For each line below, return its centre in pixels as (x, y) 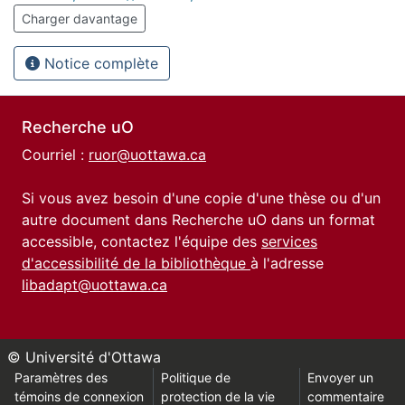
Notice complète (99, 63)
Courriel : (55, 155)
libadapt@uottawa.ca (94, 285)
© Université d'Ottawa (84, 357)
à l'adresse (287, 263)
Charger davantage (80, 19)
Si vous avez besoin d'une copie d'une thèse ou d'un (201, 198)
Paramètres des (61, 377)
